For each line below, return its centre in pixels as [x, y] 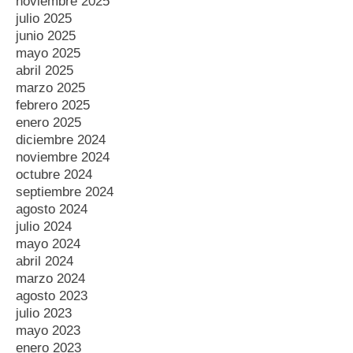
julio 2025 [44, 18]
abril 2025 [45, 70]
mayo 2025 [48, 53]
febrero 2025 [53, 105]
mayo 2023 [48, 330]
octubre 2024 [54, 174]
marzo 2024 [50, 278]
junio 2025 [46, 35]
